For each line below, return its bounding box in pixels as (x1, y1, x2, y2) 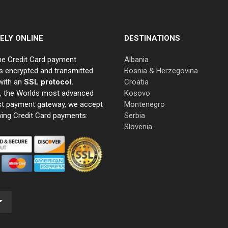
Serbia (124, 110, 145, 120)
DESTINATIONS (124, 33, 180, 43)
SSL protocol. (23, 77, 73, 87)
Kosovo (124, 88, 150, 98)
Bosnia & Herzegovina (124, 66, 198, 75)
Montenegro (124, 99, 165, 109)
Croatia (124, 77, 149, 87)
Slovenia (124, 122, 152, 131)
